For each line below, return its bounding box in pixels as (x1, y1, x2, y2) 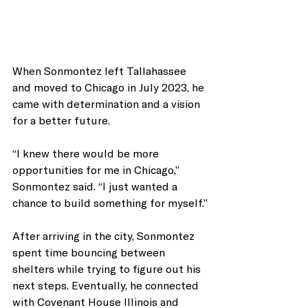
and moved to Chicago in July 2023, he (12, 80, 207, 93)
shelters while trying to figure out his (12, 261, 203, 275)
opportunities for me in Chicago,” (12, 162, 182, 176)
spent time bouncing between (12, 245, 168, 258)
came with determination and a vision (12, 96, 203, 110)
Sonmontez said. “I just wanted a (12, 179, 180, 192)
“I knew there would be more (12, 146, 162, 159)
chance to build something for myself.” (12, 195, 208, 209)
